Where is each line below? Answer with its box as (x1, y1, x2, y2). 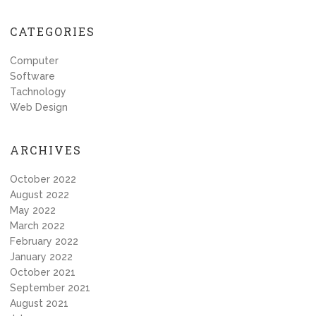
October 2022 (10, 174, 76, 185)
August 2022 (10, 189, 69, 200)
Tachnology (10, 86, 66, 97)
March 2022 (10, 220, 65, 231)
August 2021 (10, 298, 68, 309)
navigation (9, 3, 107, 27)
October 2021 (10, 267, 75, 278)
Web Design (10, 102, 68, 113)
